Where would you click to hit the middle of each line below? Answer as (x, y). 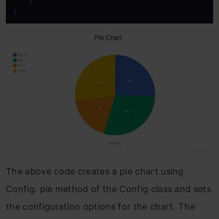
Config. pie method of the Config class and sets (109, 189)
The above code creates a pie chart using (95, 171)
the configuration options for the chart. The (101, 206)
